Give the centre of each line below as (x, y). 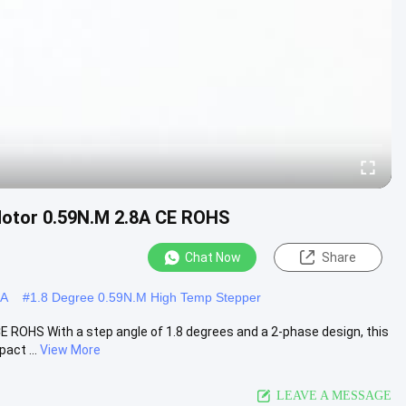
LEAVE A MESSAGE (334, 395)
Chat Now (213, 257)
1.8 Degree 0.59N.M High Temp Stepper (145, 297)
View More (70, 349)
